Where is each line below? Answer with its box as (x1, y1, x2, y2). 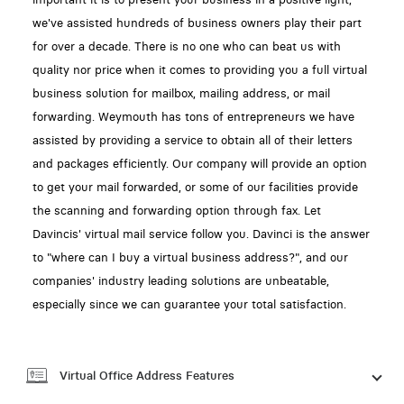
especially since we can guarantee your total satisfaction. (32, 297, 346, 311)
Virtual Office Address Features (59, 368, 234, 382)
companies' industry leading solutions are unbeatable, (32, 273, 329, 288)
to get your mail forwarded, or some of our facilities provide (32, 179, 358, 194)
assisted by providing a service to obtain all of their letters (32, 133, 353, 147)
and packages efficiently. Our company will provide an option (32, 156, 367, 170)
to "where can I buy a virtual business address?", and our (32, 250, 348, 264)
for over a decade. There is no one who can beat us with (32, 39, 341, 53)
